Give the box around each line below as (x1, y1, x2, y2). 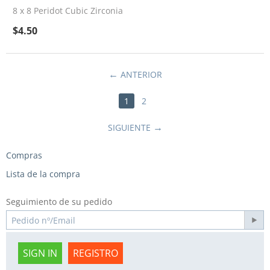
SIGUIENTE (107, 122, 151, 133)
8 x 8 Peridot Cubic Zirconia (13, 5, 123, 16)
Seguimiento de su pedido (6, 196, 112, 207)
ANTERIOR (120, 69, 162, 80)
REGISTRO (73, 246, 118, 260)
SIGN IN (23, 246, 57, 260)
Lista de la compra (6, 168, 80, 180)
